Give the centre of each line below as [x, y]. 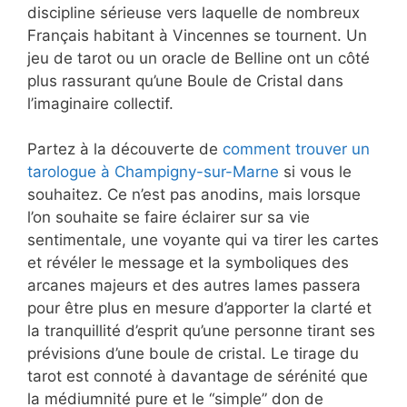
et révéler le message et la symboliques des [188, 263]
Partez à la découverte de [125, 149]
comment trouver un [296, 149]
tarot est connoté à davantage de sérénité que [198, 377]
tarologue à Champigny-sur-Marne [153, 172]
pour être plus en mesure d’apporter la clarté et [199, 308]
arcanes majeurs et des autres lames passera [194, 286]
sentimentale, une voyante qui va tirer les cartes [203, 240]
